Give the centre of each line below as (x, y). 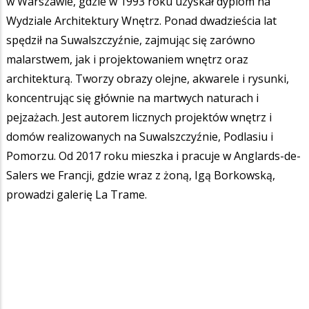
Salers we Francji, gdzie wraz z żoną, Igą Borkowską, (141, 175)
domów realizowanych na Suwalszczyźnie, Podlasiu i (140, 136)
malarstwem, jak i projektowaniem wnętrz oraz (127, 59)
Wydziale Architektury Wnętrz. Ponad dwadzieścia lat (141, 20)
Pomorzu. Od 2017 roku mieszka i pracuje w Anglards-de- (153, 156)
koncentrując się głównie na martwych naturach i (132, 98)
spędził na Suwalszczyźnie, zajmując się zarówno (131, 40)
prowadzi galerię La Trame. (77, 194)
